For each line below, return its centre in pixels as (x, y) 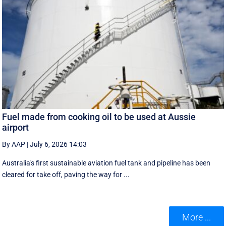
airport (16, 127)
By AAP (14, 144)
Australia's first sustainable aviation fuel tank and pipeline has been (106, 163)
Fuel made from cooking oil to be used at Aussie (99, 117)
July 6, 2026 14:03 (59, 144)
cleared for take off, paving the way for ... (66, 174)
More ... (196, 217)
